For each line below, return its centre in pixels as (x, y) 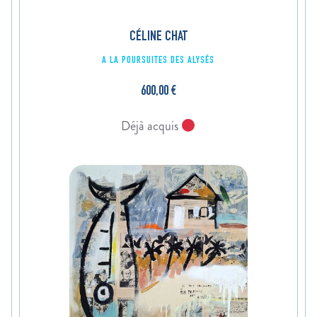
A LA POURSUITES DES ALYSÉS (158, 61)
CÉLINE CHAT (158, 38)
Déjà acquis (151, 126)
